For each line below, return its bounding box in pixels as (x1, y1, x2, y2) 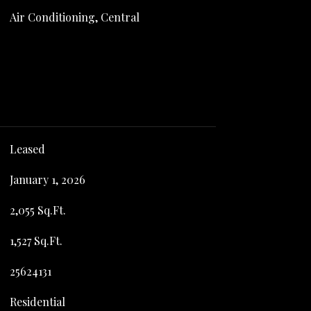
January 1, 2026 (9, 171, 85, 187)
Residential (9, 294, 65, 309)
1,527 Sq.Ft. (9, 233, 62, 248)
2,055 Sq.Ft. (9, 202, 66, 217)
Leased (9, 141, 45, 156)
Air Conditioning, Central (9, 10, 140, 24)
